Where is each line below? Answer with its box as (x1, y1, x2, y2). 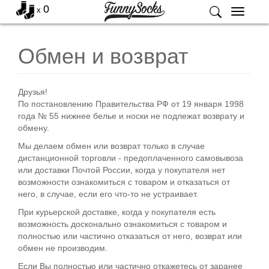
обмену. (18, 123, 49, 133)
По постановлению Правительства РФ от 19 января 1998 (18, 99, 244, 109)
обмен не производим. (18, 243, 107, 253)
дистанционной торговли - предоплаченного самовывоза (18, 153, 243, 163)
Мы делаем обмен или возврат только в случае (18, 141, 205, 151)
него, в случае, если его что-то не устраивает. (18, 189, 198, 199)
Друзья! (18, 87, 47, 97)
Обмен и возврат (18, 44, 188, 68)
